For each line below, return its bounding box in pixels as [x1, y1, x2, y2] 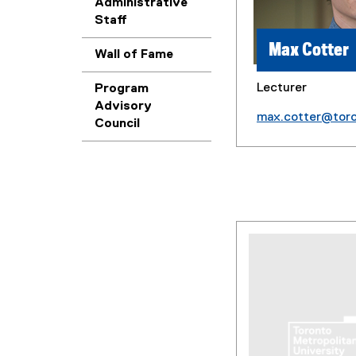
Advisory [95, 100, 152, 113]
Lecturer [257, 82, 307, 95]
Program [95, 83, 149, 95]
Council [95, 118, 140, 130]
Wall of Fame [95, 48, 173, 61]
